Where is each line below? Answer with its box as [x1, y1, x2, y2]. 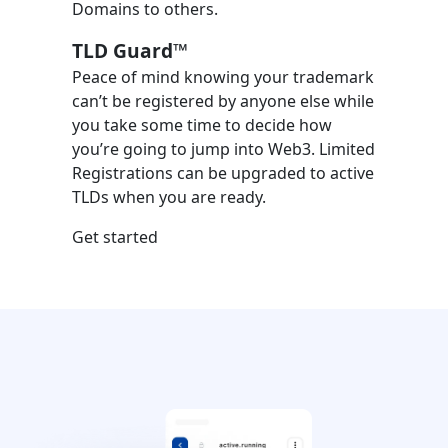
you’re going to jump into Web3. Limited [72, 138, 375, 160]
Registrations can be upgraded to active [72, 162, 374, 184]
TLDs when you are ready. [72, 186, 266, 208]
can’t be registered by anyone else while [72, 90, 374, 112]
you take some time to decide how [72, 114, 332, 136]
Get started [72, 226, 158, 248]
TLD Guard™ [72, 37, 188, 64]
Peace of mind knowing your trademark [72, 66, 374, 88]
